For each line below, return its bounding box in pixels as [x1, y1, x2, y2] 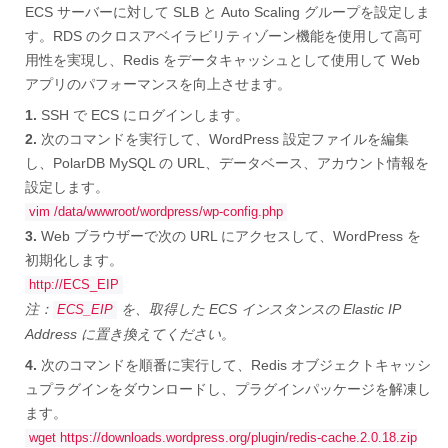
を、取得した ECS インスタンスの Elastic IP [117, 300, 400, 317]
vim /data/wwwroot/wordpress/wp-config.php [29, 204, 283, 219]
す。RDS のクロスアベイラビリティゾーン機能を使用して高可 [25, 27, 422, 44]
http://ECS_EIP [29, 277, 119, 292]
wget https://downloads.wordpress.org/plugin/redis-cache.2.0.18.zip [29, 430, 417, 445]
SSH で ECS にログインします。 [37, 106, 249, 123]
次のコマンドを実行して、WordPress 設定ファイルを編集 [37, 130, 409, 147]
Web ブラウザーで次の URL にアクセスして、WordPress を [37, 227, 421, 244]
